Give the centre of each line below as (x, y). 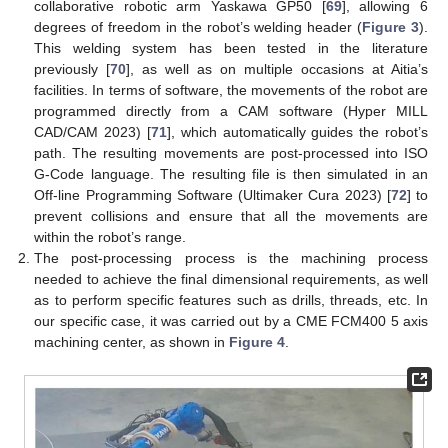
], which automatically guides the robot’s (297, 131)
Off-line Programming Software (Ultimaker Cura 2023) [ (212, 194)
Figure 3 (391, 26)
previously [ (72, 68)
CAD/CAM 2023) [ (92, 131)
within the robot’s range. (110, 236)
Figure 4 (257, 341)
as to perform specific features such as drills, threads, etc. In (231, 299)
